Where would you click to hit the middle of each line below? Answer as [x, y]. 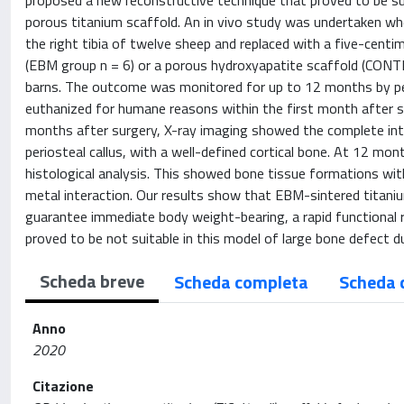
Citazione [63, 386]
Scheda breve [92, 281]
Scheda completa [241, 282]
